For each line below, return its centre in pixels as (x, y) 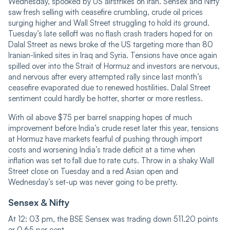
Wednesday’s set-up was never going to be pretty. (93, 182)
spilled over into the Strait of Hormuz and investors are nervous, (114, 66)
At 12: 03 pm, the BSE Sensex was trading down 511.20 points (113, 219)
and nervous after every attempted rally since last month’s (105, 76)
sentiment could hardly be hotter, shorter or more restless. (106, 98)
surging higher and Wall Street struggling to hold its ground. (109, 23)
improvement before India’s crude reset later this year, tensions (113, 128)
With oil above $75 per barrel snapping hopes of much (100, 117)
